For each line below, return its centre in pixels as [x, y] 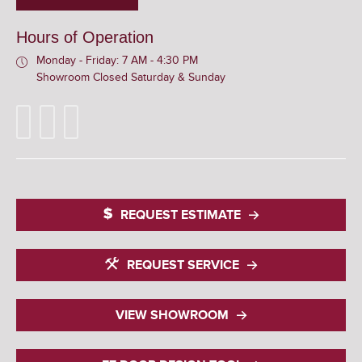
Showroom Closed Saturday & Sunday [131, 78]
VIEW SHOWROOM [172, 316]
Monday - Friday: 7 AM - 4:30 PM [117, 61]
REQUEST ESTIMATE [181, 215]
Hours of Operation [85, 38]
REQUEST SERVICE [183, 265]
